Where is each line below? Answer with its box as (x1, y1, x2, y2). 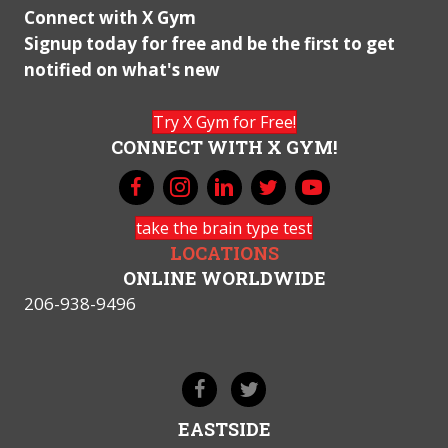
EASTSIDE (177, 417, 271, 442)
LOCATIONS (169, 241, 279, 266)
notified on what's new (24, 58, 220, 82)
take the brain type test (136, 217, 312, 240)
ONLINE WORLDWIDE (122, 266, 326, 291)
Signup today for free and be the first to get (24, 32, 395, 56)
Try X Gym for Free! (152, 111, 296, 134)
